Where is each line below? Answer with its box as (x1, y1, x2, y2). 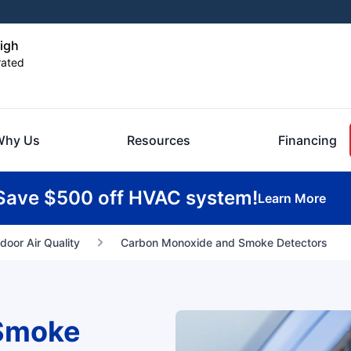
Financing (278, 132, 337, 148)
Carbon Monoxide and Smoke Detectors (120, 236, 327, 249)
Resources (127, 132, 191, 148)
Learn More (258, 190, 326, 206)
